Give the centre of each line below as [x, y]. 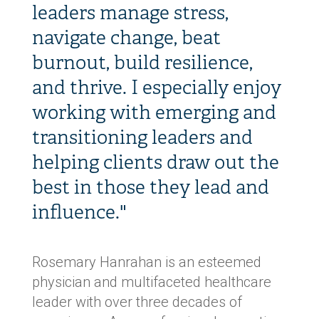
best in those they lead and [150, 187]
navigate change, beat [126, 38]
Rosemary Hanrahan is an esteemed [146, 262]
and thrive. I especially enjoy [156, 88]
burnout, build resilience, [142, 63]
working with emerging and [154, 113]
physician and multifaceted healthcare [151, 282]
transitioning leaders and [142, 137]
